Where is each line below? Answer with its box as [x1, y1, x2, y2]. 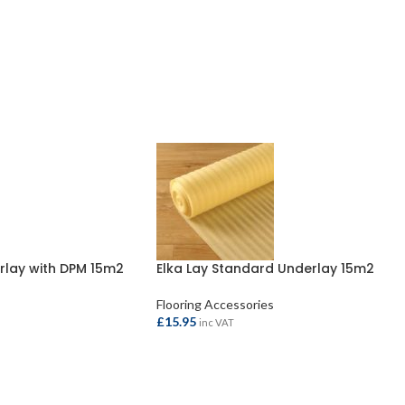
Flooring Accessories [156, 297, 274, 312]
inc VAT [199, 316, 234, 328]
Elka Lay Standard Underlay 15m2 [156, 259, 374, 278]
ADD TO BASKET [167, 363, 262, 378]
